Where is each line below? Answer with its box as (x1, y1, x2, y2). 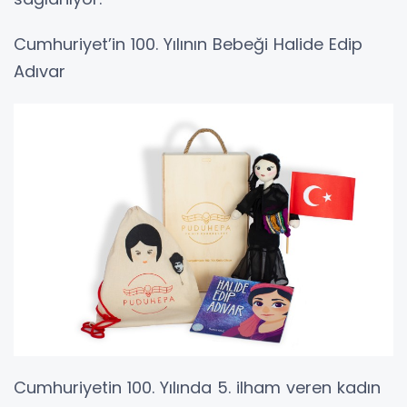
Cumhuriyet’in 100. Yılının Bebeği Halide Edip (14, 32, 362, 55)
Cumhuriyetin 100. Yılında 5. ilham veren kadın (14, 376, 381, 400)
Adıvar (14, 59, 65, 83)
